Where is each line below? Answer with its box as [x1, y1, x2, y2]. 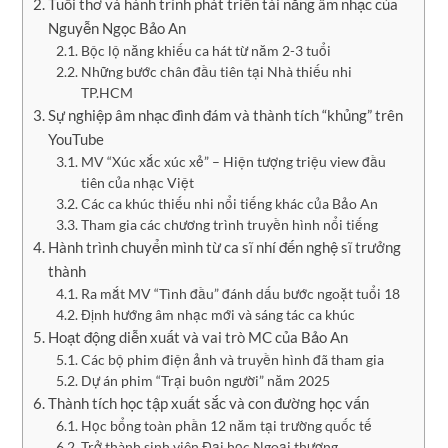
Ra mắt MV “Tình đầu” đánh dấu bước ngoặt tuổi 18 [80, 285, 400, 303]
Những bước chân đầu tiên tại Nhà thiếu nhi [80, 63, 352, 81]
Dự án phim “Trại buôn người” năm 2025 [80, 372, 330, 390]
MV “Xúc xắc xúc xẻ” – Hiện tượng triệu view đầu [80, 153, 386, 171]
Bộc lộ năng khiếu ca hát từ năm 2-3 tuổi [80, 42, 331, 60]
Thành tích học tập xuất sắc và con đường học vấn [48, 394, 370, 413]
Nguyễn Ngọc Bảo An [48, 19, 187, 38]
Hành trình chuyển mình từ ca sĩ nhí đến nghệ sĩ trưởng [48, 238, 402, 257]
